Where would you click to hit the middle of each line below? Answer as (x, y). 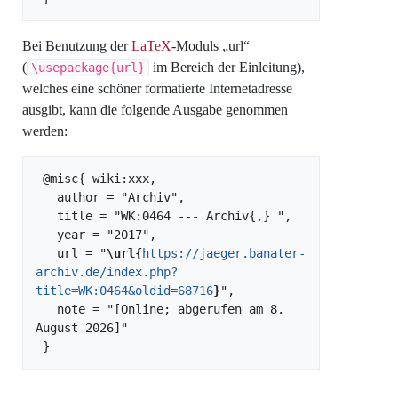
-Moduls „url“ (211, 45)
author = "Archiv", (46, 197)
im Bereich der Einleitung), (227, 67)
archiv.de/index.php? (107, 271)
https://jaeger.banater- (224, 253)
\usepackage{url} (88, 67)
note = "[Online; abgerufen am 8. (46, 309)
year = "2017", (46, 234)
